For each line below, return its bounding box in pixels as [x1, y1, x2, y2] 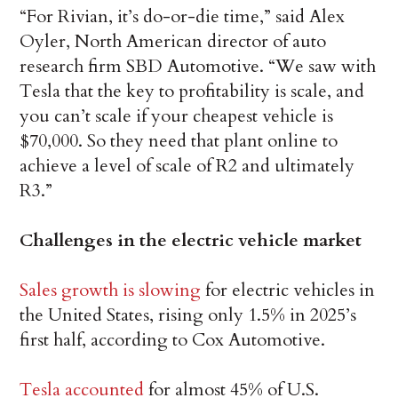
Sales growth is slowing [20, 278, 202, 303]
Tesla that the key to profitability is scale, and [20, 79, 365, 104]
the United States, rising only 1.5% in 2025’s [20, 303, 357, 328]
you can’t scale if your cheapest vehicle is [20, 104, 334, 129]
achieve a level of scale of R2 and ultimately [20, 154, 355, 179]
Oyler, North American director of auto [20, 29, 327, 54]
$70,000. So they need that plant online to [20, 129, 338, 154]
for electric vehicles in [201, 278, 376, 303]
